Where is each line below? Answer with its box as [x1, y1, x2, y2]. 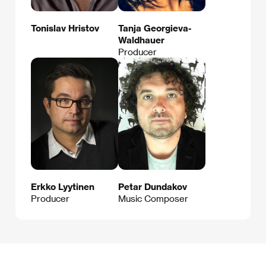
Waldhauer [118, 34, 164, 46]
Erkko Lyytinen [31, 181, 94, 192]
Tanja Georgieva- [118, 23, 191, 34]
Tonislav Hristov [31, 23, 99, 34]
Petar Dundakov [118, 181, 187, 192]
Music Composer [118, 193, 188, 204]
